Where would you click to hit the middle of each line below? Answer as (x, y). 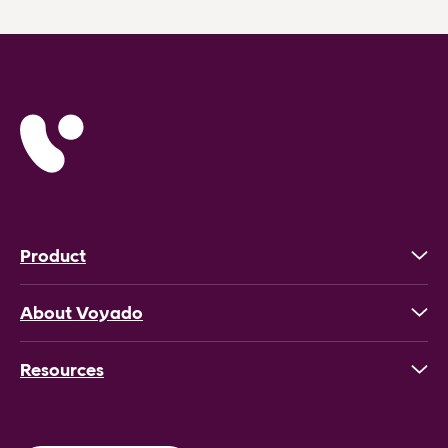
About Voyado (81, 312)
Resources (62, 369)
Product (53, 255)
